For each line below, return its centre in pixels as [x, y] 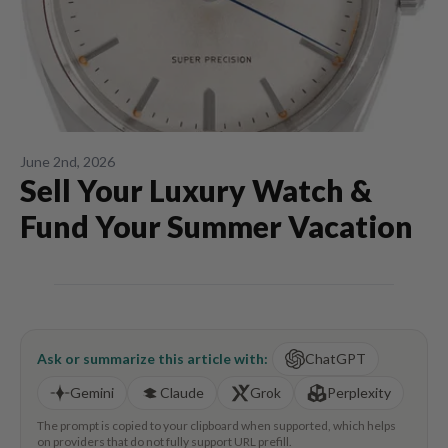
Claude [182, 392]
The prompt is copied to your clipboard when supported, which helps [216, 425]
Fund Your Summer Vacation [216, 226]
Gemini [92, 392]
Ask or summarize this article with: [152, 358]
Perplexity [359, 392]
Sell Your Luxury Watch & [196, 190]
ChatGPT [335, 358]
